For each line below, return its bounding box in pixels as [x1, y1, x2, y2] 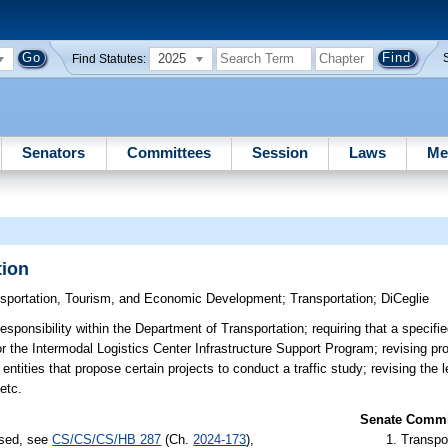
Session [251, 143, 308, 161]
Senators [22, 143, 86, 161]
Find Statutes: [72, 52, 147, 65]
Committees [126, 143, 211, 161]
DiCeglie [381, 291, 430, 307]
